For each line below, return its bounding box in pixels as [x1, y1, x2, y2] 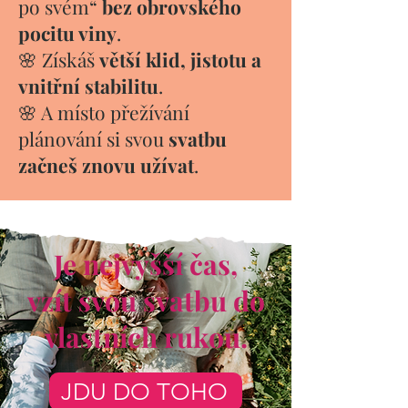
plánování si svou [18, 126, 168, 151]
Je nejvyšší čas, [54, 246, 238, 282]
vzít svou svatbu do [26, 282, 265, 319]
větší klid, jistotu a [99, 46, 261, 72]
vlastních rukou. [44, 319, 248, 355]
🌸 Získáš [18, 46, 99, 72]
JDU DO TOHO [60, 377, 228, 406]
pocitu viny [18, 20, 117, 46]
